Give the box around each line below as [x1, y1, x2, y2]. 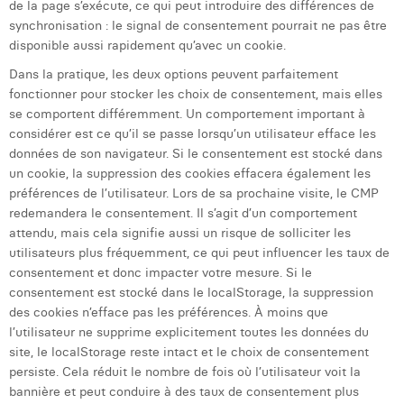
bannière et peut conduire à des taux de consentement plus [9, 383, 359, 399]
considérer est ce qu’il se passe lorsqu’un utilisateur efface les [9, 125, 376, 142]
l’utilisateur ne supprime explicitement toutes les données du [9, 324, 369, 340]
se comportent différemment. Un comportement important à [9, 106, 365, 122]
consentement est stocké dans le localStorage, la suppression [9, 284, 373, 300]
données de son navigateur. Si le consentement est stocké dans [9, 145, 382, 161]
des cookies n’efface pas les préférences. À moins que [9, 304, 328, 320]
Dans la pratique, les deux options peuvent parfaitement [9, 66, 338, 82]
